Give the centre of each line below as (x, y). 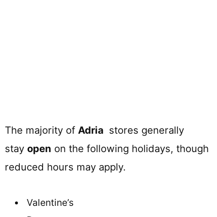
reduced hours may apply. (65, 167)
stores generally (145, 130)
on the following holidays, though (130, 149)
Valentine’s (50, 202)
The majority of (41, 130)
